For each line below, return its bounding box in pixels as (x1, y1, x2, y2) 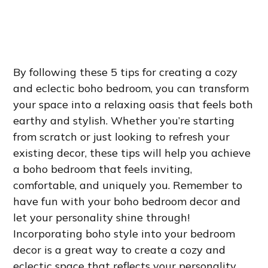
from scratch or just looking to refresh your (13, 130, 230, 144)
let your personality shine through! (13, 211, 190, 225)
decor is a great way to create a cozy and (13, 243, 226, 257)
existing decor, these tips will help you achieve (13, 146, 251, 160)
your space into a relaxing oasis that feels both (13, 98, 254, 112)
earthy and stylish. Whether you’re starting (13, 114, 235, 128)
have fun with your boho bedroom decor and (13, 194, 241, 209)
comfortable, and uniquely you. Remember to (13, 178, 243, 193)
